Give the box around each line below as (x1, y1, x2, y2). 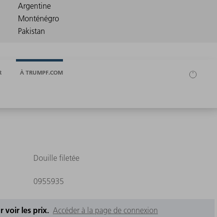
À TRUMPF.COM (20, 68, 63, 76)
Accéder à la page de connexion (53, 205, 158, 216)
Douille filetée (33, 153, 79, 163)
